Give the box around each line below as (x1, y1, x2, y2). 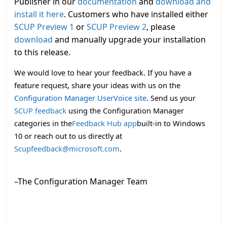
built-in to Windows (137, 118, 206, 128)
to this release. (14, 47, 71, 58)
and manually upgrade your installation (53, 34, 206, 45)
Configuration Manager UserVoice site (14, 93, 147, 103)
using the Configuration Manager (66, 105, 184, 116)
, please (146, 21, 176, 32)
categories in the (14, 118, 72, 128)
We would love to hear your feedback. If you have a (14, 67, 192, 78)
